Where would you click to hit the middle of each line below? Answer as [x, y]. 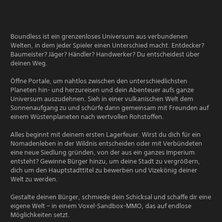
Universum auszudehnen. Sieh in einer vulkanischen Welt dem [102, 99]
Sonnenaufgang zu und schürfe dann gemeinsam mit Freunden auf [110, 108]
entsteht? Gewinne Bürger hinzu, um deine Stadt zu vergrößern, [105, 161]
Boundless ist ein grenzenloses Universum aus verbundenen [99, 36]
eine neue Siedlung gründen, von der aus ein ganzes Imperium [103, 152]
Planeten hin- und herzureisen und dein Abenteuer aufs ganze [102, 90]
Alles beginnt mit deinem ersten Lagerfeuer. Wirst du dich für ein [106, 135]
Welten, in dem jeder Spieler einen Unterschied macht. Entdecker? [107, 45]
